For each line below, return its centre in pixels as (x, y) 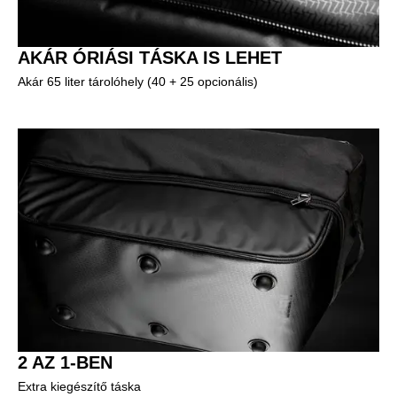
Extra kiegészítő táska (79, 386)
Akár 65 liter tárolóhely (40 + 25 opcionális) (138, 81)
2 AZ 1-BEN (65, 362)
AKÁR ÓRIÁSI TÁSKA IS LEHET (150, 57)
